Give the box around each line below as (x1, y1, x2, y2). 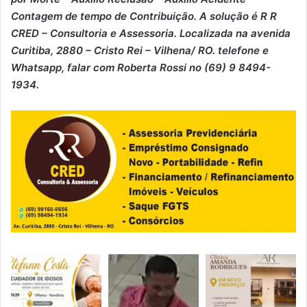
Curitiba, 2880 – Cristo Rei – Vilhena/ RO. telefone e (11, 43, 269, 57)
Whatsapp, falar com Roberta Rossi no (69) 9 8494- (11, 60, 271, 74)
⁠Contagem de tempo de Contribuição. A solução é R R (11, 9, 277, 23)
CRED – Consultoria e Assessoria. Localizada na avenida (11, 26, 291, 40)
